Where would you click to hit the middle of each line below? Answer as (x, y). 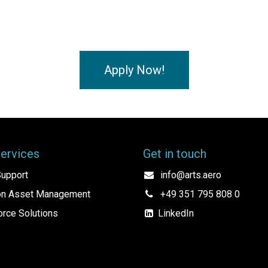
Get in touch (175, 154)
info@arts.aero (191, 175)
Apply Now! (134, 70)
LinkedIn (176, 214)
